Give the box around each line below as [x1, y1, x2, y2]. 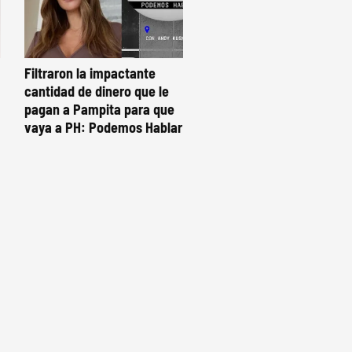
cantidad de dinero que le [24, 82, 169, 101]
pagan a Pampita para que [24, 101, 174, 119]
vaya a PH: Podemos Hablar [24, 119, 182, 137]
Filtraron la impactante [24, 64, 156, 82]
